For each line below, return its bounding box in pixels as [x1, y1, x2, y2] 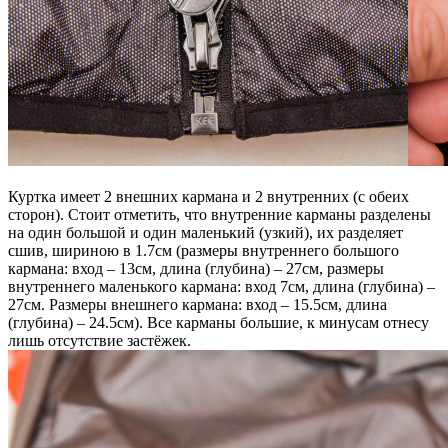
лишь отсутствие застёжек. [8, 331, 191, 349]
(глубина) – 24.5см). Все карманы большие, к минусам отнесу [8, 313, 429, 331]
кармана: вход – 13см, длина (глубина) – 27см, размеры [8, 259, 384, 277]
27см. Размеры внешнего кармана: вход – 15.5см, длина [8, 295, 387, 313]
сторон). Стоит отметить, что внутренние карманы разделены [8, 205, 431, 223]
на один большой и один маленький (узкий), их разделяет [8, 223, 403, 241]
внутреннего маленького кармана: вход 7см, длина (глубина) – [8, 277, 435, 295]
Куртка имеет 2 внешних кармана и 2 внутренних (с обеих [8, 187, 409, 205]
